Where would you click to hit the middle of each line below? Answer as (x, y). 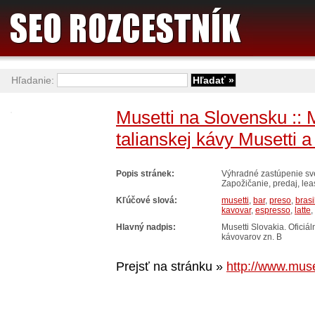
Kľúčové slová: (147, 201)
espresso (273, 211)
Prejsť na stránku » (171, 267)
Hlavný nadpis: (146, 227)
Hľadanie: (34, 80)
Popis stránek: (145, 174)
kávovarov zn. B (252, 237)
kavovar (236, 211)
